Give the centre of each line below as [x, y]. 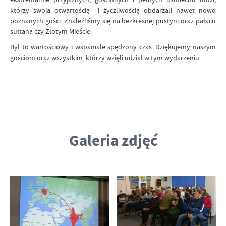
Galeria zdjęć [113, 140]
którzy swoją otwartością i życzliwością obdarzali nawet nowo [113, 10]
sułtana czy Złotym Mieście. [51, 31]
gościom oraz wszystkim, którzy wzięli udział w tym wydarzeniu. [105, 57]
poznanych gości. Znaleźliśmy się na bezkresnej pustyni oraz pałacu [113, 20]
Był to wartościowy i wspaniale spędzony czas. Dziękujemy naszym [113, 47]
